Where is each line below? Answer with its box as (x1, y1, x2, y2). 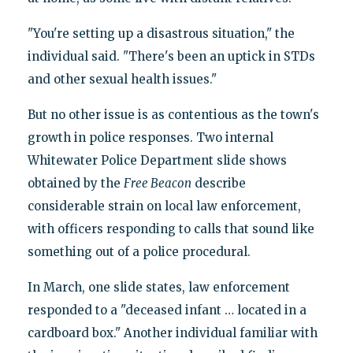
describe (191, 175, 246, 191)
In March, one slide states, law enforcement (27, 279, 290, 295)
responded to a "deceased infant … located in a (27, 302, 307, 318)
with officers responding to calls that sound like (27, 221, 314, 236)
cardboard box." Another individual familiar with (27, 325, 318, 340)
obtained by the (27, 175, 124, 191)
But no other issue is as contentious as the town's (27, 106, 319, 122)
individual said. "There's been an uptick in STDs (27, 48, 315, 64)
